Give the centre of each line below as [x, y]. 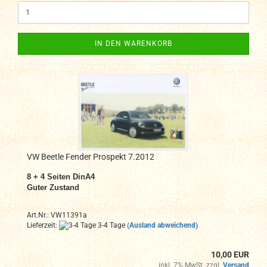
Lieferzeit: [43, 225]
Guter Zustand [53, 187]
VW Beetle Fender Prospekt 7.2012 [91, 156]
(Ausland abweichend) [162, 225]
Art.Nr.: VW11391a [57, 215]
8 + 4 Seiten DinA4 [61, 176]
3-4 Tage [111, 225]
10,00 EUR [230, 255]
